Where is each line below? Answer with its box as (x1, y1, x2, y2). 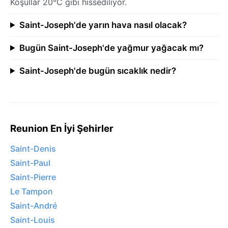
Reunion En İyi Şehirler (10, 122, 113, 134)
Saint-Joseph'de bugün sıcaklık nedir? (19, 65, 176, 76)
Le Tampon (10, 186, 53, 197)
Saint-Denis (10, 144, 56, 154)
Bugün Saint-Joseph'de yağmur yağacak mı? (19, 42, 204, 53)
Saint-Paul (10, 158, 50, 168)
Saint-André (10, 201, 57, 211)
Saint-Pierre (10, 172, 56, 183)
